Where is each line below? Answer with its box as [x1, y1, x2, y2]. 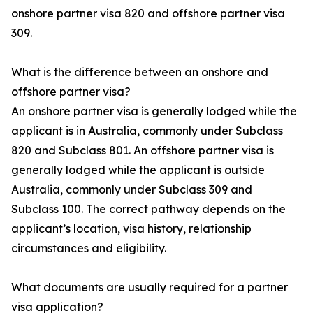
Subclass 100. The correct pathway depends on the [11, 202, 286, 217]
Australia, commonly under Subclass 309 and [11, 182, 252, 197]
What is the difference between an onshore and [11, 65, 268, 80]
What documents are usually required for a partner [11, 280, 288, 295]
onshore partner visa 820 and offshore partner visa [11, 6, 285, 21]
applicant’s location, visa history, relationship [11, 221, 252, 236]
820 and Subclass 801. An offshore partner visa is [11, 143, 274, 158]
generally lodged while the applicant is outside [11, 163, 265, 177]
